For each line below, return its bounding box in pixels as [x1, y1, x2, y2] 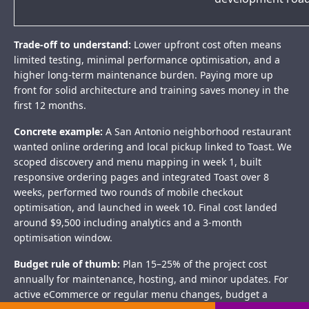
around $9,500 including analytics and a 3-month [14, 216, 242, 230]
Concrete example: [14, 125, 103, 139]
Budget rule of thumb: [14, 257, 120, 271]
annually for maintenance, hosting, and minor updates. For [14, 272, 288, 286]
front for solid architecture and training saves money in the [14, 83, 289, 97]
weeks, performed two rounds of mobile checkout [14, 186, 243, 199]
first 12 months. [14, 99, 86, 112]
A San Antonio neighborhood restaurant [103, 125, 291, 139]
